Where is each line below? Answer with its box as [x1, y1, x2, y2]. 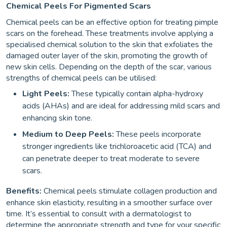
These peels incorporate [114, 128, 201, 140]
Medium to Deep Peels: [22, 128, 114, 140]
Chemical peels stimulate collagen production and [42, 185, 217, 197]
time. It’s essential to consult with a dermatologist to [6, 208, 192, 219]
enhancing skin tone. [22, 112, 92, 124]
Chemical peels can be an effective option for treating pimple [6, 16, 218, 28]
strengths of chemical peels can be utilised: [6, 72, 157, 84]
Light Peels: [22, 88, 69, 99]
